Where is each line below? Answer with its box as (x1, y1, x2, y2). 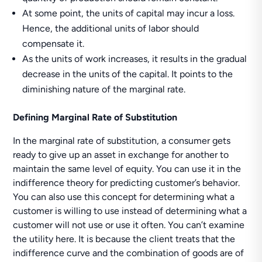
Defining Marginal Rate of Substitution (13, 112, 178, 123)
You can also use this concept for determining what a (13, 191, 235, 202)
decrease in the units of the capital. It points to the (22, 68, 233, 80)
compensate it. (22, 38, 85, 49)
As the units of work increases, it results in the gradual (22, 53, 247, 64)
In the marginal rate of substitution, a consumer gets (13, 135, 231, 146)
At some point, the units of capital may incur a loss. (22, 8, 235, 19)
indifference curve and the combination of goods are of (13, 247, 244, 258)
